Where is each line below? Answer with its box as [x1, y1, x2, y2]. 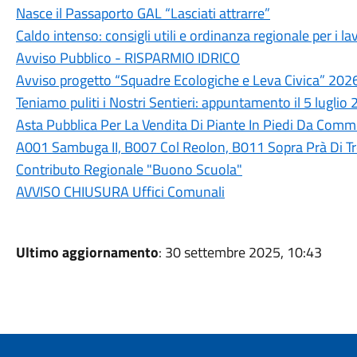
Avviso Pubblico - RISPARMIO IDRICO [15, 47, 240, 69]
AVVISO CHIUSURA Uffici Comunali [15, 181, 225, 202]
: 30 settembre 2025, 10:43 [158, 241, 322, 263]
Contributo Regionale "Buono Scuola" [15, 159, 242, 180]
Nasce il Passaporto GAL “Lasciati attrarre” [15, 2, 270, 24]
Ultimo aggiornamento [15, 241, 159, 263]
